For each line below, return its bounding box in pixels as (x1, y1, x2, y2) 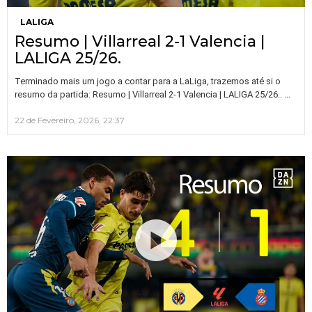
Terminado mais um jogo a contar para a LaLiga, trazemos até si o (15, 76, 281, 87)
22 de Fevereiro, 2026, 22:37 (15, 115, 125, 126)
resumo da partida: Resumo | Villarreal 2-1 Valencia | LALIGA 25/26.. (15, 89, 284, 100)
